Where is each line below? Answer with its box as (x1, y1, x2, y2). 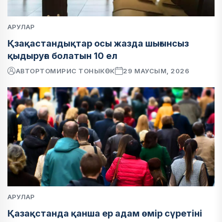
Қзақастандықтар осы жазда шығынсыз (7, 38, 189, 49)
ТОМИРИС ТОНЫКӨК (40, 67, 115, 75)
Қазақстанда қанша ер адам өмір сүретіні (7, 208, 202, 219)
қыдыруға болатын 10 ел (7, 51, 117, 61)
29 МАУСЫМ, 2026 (123, 67, 190, 75)
